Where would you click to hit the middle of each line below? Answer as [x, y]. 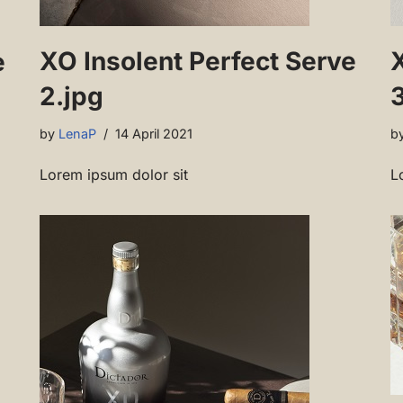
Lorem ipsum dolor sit [114, 175]
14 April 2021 [154, 134]
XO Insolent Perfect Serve [198, 62]
